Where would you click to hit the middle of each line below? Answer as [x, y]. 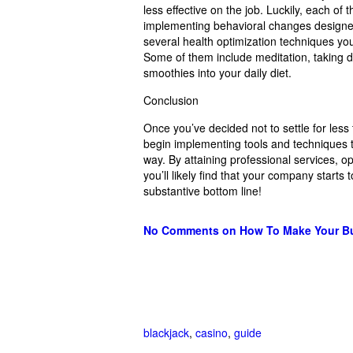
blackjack [166, 332]
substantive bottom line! [203, 190]
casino [212, 332]
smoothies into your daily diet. [217, 72]
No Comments [181, 230]
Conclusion [171, 100]
